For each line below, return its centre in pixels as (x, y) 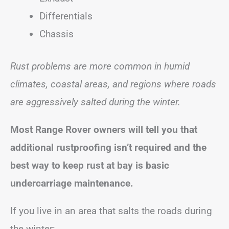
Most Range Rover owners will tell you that (104, 130)
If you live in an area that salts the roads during (111, 211)
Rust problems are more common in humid (100, 66)
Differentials (66, 16)
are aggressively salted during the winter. (95, 102)
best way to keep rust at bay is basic (90, 165)
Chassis (56, 34)
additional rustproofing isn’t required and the (108, 147)
